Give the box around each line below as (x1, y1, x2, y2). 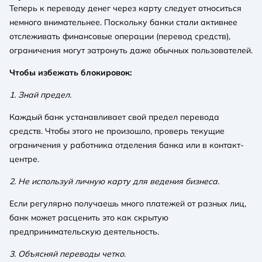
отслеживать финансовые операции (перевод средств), (9, 30, 230, 42)
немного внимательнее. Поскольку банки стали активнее (9, 16, 237, 27)
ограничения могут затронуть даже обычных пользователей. (9, 44, 253, 56)
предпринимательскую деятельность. (9, 226, 159, 237)
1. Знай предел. (9, 89, 71, 100)
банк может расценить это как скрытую (9, 212, 168, 223)
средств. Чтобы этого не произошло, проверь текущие (9, 125, 225, 136)
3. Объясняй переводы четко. (9, 248, 126, 259)
